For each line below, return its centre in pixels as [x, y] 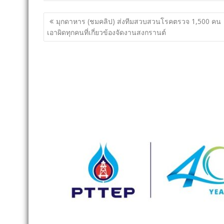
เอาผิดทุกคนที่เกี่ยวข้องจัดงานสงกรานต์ [106, 32]
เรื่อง [55, 31]
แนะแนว [65, 18]
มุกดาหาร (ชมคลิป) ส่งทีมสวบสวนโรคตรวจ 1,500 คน [138, 21]
